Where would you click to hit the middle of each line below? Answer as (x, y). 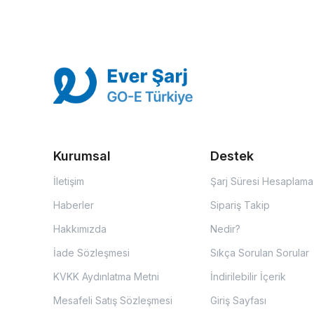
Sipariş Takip (240, 205)
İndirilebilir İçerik (248, 277)
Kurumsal (82, 156)
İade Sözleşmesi (91, 253)
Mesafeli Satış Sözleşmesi (113, 300)
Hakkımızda (80, 229)
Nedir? (225, 229)
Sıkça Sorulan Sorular (259, 253)
